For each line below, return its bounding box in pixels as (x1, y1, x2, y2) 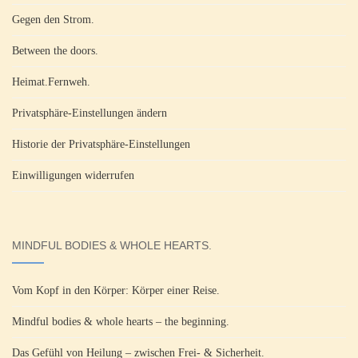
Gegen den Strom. (12, 13, 94, 26)
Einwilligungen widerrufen (12, 169, 134, 181)
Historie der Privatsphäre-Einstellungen (12, 137, 190, 150)
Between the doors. (12, 44, 98, 57)
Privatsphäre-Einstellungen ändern (12, 106, 167, 119)
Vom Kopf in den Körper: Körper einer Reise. (12, 284, 220, 296)
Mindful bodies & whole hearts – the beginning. (12, 315, 229, 328)
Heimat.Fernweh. (12, 75, 90, 88)
